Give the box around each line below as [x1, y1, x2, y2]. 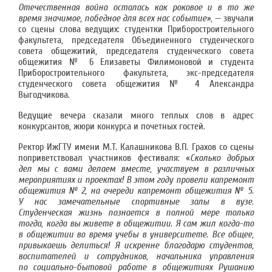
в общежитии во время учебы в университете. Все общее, [18, 229, 254, 240]
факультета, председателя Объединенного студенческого [18, 35, 254, 46]
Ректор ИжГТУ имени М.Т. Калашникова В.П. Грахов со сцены [18, 141, 254, 152]
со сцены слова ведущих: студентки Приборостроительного [18, 24, 254, 35]
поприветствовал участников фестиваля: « [18, 152, 190, 163]
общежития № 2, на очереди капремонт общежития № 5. [18, 185, 254, 196]
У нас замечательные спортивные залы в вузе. [18, 196, 254, 207]
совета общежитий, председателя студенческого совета [18, 46, 254, 56]
